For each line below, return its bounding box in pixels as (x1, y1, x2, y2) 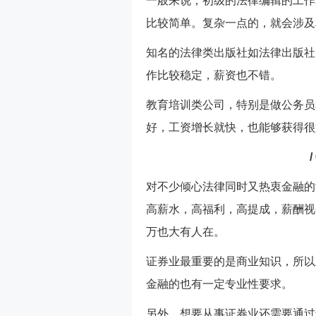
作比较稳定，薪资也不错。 (146, 69, 281, 81)
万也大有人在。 (146, 226, 225, 238)
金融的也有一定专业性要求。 (146, 278, 293, 290)
